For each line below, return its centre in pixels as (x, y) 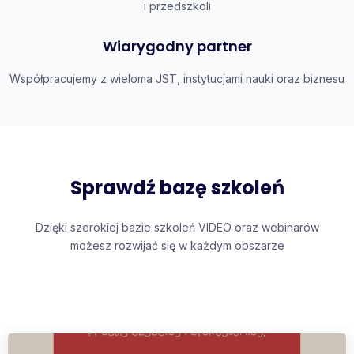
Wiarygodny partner (177, 46)
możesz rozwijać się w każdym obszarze (177, 245)
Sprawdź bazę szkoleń (177, 187)
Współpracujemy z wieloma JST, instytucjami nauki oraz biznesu (177, 78)
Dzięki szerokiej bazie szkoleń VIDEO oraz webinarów (177, 227)
